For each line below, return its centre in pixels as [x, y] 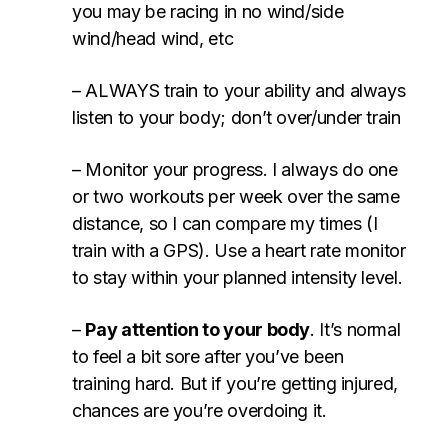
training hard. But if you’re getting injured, [235, 384]
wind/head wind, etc [153, 39]
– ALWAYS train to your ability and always [239, 91]
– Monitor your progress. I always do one [235, 170]
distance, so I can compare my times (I [225, 224]
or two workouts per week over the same [236, 197]
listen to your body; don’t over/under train [236, 118]
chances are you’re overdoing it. [199, 411]
